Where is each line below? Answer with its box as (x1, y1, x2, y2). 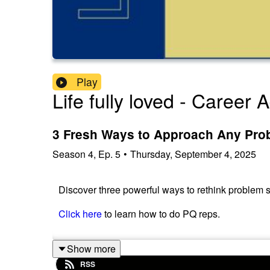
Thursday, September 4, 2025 (130, 146, 256, 161)
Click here (58, 206, 102, 221)
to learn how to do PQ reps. (102, 206, 220, 221)
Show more (67, 241, 116, 256)
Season (52, 146, 86, 161)
